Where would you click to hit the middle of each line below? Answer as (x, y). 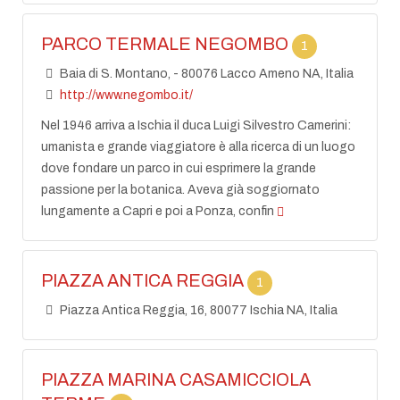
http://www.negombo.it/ (126, 95)
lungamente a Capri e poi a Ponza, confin (158, 211)
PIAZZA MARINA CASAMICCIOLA (176, 380)
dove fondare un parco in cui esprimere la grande (179, 168)
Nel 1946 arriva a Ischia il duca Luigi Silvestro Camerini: (196, 125)
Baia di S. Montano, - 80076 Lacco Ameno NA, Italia (205, 74)
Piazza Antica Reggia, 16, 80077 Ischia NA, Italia (197, 310)
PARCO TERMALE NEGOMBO (167, 44)
